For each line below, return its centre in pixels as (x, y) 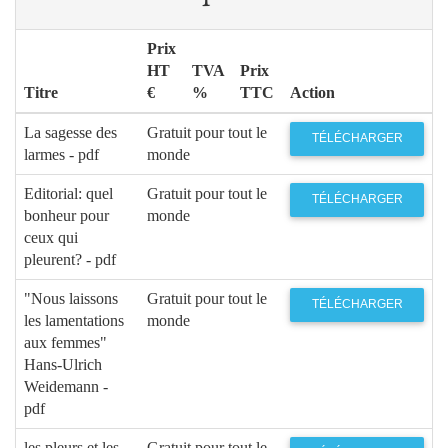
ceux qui (51, 237)
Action (312, 92)
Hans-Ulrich (63, 364)
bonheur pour (66, 215)
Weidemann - (66, 386)
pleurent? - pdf (70, 259)
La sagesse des (70, 132)
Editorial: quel (68, 193)
